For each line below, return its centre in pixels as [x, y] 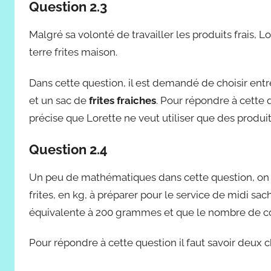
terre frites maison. [74, 52]
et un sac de [59, 100]
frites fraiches [122, 100]
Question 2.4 [68, 149]
